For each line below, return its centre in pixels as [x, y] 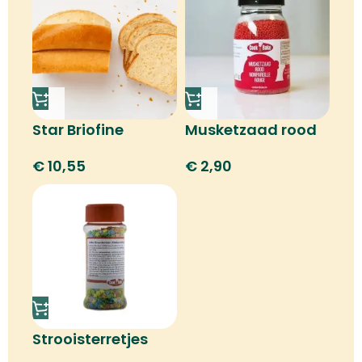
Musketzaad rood [251, 130]
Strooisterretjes [90, 339]
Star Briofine [78, 130]
